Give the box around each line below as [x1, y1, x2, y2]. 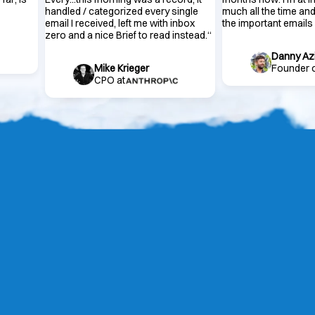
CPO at [94, 74, 125, 87]
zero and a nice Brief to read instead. [45, 29, 207, 42]
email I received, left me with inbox [45, 17, 195, 30]
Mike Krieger [94, 62, 149, 75]
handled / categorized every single [45, 5, 198, 18]
